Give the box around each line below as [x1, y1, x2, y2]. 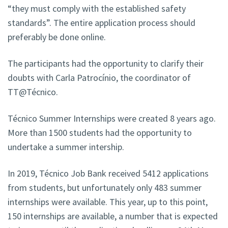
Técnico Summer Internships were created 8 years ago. [8, 112, 216, 125]
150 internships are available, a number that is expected [8, 210, 218, 222]
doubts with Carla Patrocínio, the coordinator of [8, 72, 191, 84]
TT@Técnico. [8, 86, 58, 98]
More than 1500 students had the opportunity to [8, 127, 192, 139]
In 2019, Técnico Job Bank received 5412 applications [8, 167, 209, 180]
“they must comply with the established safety [8, 3, 186, 15]
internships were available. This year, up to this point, [8, 196, 208, 208]
